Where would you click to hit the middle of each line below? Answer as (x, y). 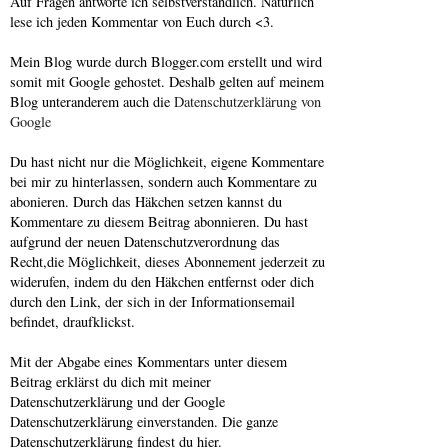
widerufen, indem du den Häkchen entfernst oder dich (162, 281)
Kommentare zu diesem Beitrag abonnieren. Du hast (159, 221)
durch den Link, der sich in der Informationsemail (152, 301)
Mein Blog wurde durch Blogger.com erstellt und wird (166, 61)
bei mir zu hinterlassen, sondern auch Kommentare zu (163, 181)
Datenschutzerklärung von (247, 101)
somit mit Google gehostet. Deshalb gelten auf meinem (167, 81)
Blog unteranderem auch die (92, 101)
